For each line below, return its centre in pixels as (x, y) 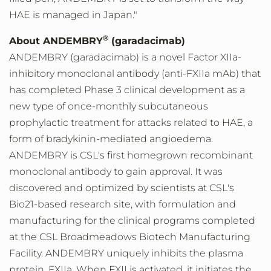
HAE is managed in (56, 15)
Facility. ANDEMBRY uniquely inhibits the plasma (126, 253)
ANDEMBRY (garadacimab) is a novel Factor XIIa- (125, 57)
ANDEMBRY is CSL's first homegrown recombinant (131, 155)
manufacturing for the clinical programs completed (132, 220)
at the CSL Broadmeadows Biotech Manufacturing (130, 237)
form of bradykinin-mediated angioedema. (111, 139)
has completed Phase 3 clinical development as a (127, 90)
